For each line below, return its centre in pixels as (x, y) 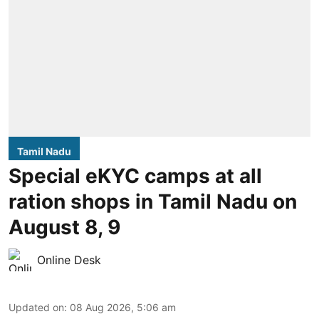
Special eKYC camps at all (135, 176)
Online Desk (69, 260)
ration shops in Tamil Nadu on (153, 201)
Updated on (36, 307)
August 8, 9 (64, 227)
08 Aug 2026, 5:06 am (123, 307)
